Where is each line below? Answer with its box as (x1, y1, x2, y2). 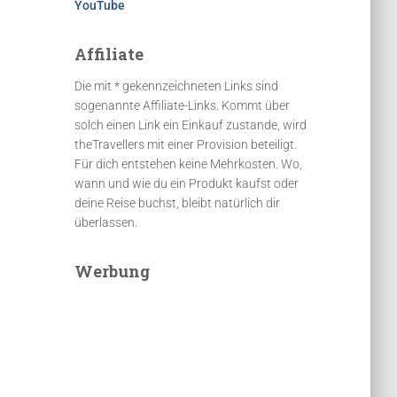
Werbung (74, 261, 150, 282)
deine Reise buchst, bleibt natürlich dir (74, 196, 280, 210)
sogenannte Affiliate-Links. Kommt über (74, 98, 290, 113)
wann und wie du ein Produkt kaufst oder (74, 176, 299, 191)
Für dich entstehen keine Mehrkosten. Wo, (74, 157, 302, 171)
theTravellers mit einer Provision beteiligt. (74, 137, 297, 152)
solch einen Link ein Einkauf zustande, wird (74, 118, 307, 132)
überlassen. (74, 215, 137, 230)
